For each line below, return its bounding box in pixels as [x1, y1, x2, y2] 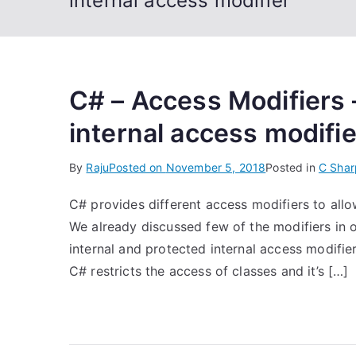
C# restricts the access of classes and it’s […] [69, 263, 349, 279]
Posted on [109, 161, 166, 174]
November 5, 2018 [165, 161, 266, 174]
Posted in [265, 161, 319, 174]
